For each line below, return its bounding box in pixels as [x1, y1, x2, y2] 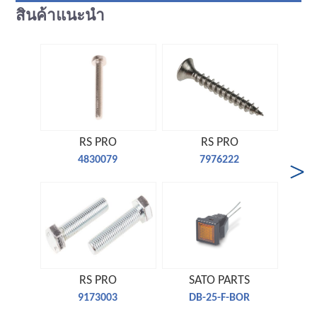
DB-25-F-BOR [189, 292, 250, 304]
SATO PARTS [189, 275, 250, 287]
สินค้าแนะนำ [16, 8, 105, 25]
